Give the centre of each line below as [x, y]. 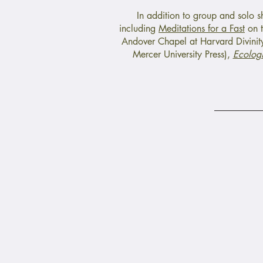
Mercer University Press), [183, 55]
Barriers [122, 238]
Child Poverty [133, 200]
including [139, 29]
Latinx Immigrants [141, 251]
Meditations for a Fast [202, 29]
